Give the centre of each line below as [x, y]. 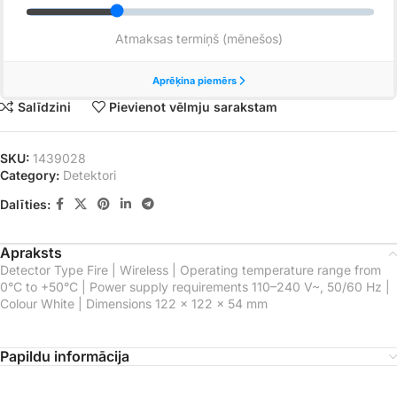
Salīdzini [44, 106]
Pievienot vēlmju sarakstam [194, 106]
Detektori [90, 175]
